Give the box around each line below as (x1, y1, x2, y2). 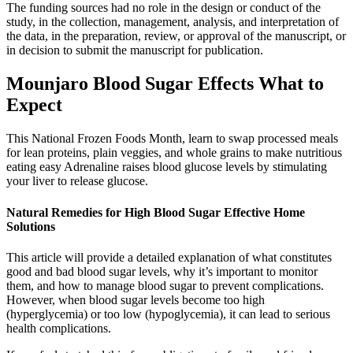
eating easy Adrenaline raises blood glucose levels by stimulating (6, 160, 327, 174)
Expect (6, 95, 62, 116)
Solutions (6, 219, 55, 233)
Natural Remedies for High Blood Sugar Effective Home (6, 205, 305, 219)
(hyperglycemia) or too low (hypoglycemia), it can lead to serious (6, 307, 330, 321)
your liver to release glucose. (6, 174, 148, 188)
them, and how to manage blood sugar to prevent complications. (6, 278, 324, 292)
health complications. (6, 321, 111, 335)
